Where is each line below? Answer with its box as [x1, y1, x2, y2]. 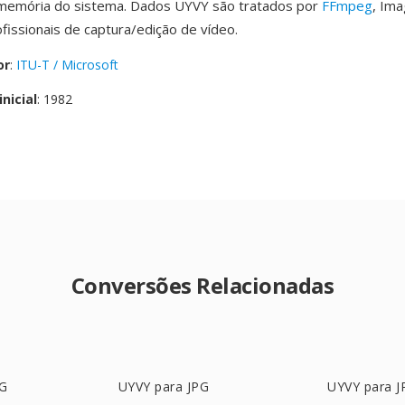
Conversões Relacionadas [71, 270, 334, 300]
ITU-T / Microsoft [16, 56, 118, 73]
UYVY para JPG [118, 378, 210, 395]
